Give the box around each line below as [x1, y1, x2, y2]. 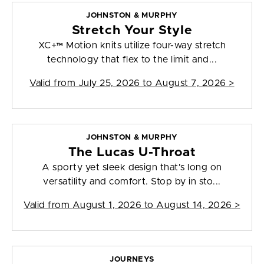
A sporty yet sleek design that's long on [42, 163, 222, 173]
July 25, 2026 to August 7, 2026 [78, 78, 226, 88]
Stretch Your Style [71, 24, 193, 37]
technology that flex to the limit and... [47, 55, 217, 65]
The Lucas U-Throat [68, 146, 196, 159]
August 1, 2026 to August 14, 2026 [72, 200, 232, 210]
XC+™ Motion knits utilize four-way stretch [38, 41, 226, 51]
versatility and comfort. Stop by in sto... [43, 177, 221, 187]
